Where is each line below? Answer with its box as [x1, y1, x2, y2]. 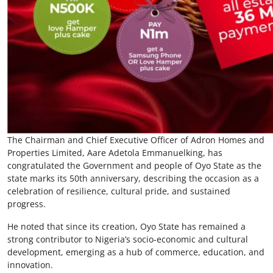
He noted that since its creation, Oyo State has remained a [7, 220, 246, 232]
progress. [7, 197, 46, 210]
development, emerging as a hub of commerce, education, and [7, 246, 264, 258]
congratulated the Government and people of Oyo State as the [7, 159, 261, 171]
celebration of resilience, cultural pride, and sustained [7, 185, 230, 197]
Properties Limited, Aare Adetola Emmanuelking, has [7, 146, 222, 158]
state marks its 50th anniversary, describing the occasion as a [7, 172, 259, 184]
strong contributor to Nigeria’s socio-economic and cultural [7, 233, 248, 245]
